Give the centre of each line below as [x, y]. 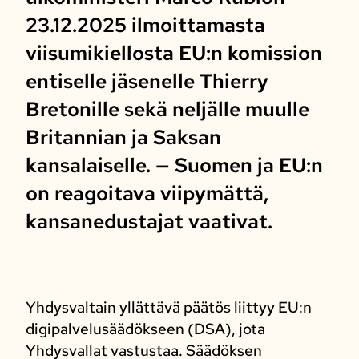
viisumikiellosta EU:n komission [173, 52]
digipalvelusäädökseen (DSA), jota [145, 329]
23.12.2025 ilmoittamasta [145, 24]
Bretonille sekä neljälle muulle [167, 109]
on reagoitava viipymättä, [147, 193]
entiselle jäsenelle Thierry [147, 81]
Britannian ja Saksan [123, 137]
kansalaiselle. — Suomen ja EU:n [174, 165]
